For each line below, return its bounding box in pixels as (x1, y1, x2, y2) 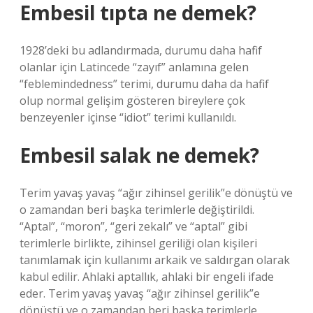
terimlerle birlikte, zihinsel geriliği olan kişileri (20, 235, 257, 251)
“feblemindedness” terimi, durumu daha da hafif (20, 76, 269, 92)
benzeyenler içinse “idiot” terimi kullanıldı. (20, 110, 236, 125)
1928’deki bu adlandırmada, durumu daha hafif (20, 43, 262, 58)
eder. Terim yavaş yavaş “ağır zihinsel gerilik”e (20, 286, 260, 301)
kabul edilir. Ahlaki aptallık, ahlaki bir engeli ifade (20, 269, 274, 284)
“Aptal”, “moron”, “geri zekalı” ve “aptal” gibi (20, 219, 247, 234)
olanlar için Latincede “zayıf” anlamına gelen (20, 59, 249, 75)
